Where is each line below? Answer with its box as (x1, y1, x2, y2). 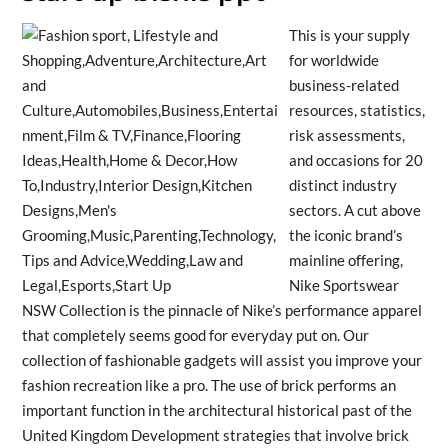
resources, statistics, (288, 100, 425, 119)
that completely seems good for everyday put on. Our (21, 325, 369, 344)
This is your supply (288, 25, 410, 44)
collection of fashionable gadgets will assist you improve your (21, 350, 422, 369)
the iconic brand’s (288, 225, 403, 244)
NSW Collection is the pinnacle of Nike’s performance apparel (21, 300, 422, 319)
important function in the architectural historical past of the (21, 400, 412, 419)
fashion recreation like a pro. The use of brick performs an (21, 375, 396, 394)
